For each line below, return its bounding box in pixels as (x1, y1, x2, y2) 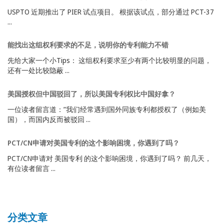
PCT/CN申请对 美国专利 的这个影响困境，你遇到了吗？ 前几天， (7, 153, 211, 163)
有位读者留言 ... (7, 163, 55, 173)
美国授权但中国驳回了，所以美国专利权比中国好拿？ (7, 89, 175, 99)
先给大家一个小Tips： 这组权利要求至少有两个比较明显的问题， (7, 55, 211, 65)
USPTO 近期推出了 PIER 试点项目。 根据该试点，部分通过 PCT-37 (7, 7, 214, 17)
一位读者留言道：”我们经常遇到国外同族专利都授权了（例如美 (7, 104, 206, 114)
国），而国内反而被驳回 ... (7, 114, 90, 124)
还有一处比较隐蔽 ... (7, 65, 69, 75)
